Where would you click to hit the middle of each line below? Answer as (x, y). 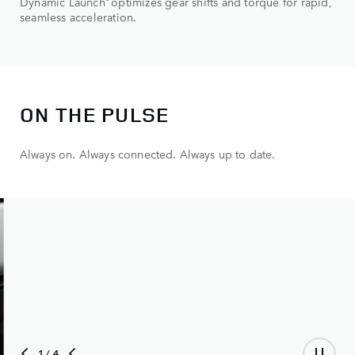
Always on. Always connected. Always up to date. (148, 153)
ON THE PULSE (95, 114)
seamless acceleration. (78, 17)
